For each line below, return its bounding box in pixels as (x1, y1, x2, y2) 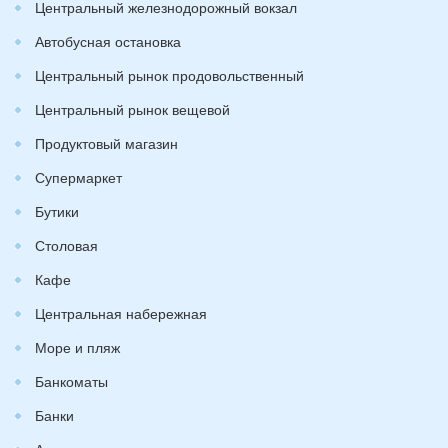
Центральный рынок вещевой (35, 99, 230, 119)
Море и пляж (35, 337, 120, 357)
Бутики (35, 201, 79, 221)
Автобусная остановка (35, 31, 181, 51)
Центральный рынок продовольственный (35, 65, 304, 85)
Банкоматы (35, 371, 108, 391)
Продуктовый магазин (35, 133, 178, 153)
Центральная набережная (35, 303, 207, 323)
